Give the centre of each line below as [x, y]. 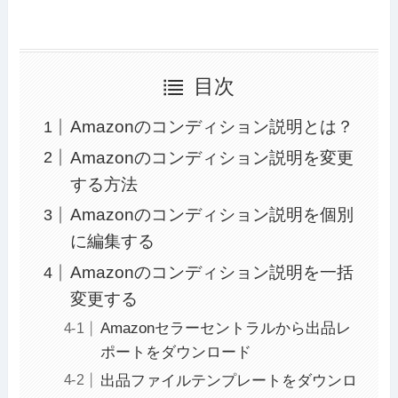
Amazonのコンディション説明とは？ [211, 126]
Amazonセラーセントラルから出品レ [225, 329]
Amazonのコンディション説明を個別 [211, 215]
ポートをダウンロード [175, 353]
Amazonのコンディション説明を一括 [211, 273]
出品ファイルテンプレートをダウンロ [228, 380]
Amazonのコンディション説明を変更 [211, 157]
